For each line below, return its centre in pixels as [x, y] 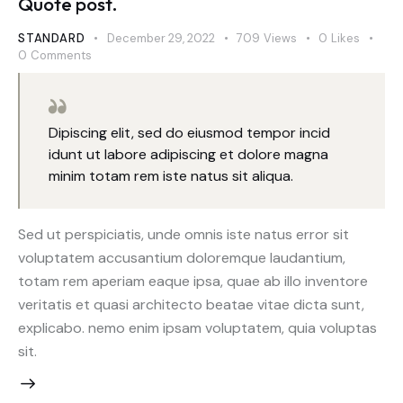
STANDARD [52, 39]
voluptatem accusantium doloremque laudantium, [182, 257]
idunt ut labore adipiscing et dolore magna [188, 154]
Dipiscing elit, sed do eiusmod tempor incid [189, 132]
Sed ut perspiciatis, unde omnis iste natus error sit [184, 234]
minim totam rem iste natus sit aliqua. [171, 175]
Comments [61, 56]
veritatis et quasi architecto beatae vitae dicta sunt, [191, 304]
